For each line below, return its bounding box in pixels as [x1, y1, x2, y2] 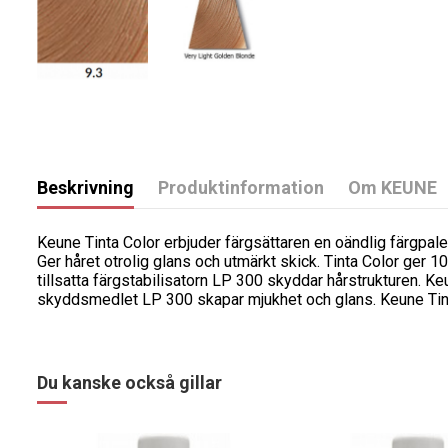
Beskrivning [37, 176, 134, 198]
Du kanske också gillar [37, 371, 222, 393]
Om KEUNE [348, 176, 437, 198]
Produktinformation [158, 176, 324, 198]
